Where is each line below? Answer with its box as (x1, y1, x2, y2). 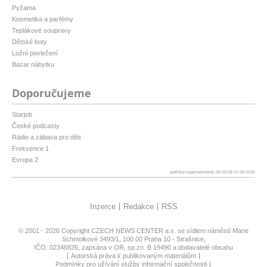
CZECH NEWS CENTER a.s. (91, 226, 178, 234)
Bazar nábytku (12, 60, 54, 68)
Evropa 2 (12, 156, 38, 163)
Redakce (123, 201, 154, 211)
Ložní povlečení (12, 49, 58, 57)
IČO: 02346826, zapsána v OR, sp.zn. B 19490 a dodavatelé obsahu (34, 243, 233, 251)
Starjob (12, 110, 32, 118)
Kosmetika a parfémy (12, 15, 73, 23)
